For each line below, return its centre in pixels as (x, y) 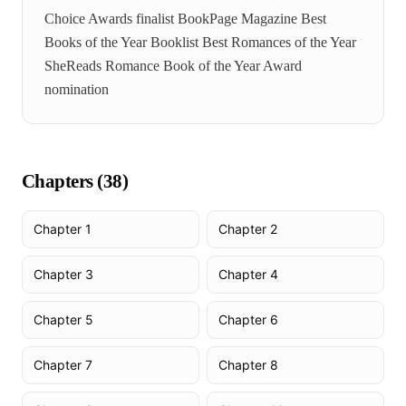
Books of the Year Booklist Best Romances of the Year (200, 42)
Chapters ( (63, 181)
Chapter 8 (248, 365)
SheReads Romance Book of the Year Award (173, 66)
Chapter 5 (63, 319)
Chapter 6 (248, 319)
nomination (77, 89)
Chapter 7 (63, 365)
